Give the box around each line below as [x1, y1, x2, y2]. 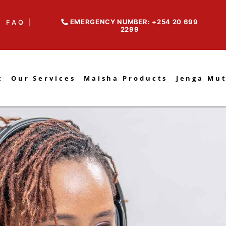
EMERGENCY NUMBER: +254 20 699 [68, 18, 198, 26]
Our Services [11, 73, 76, 83]
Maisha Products [83, 73, 168, 83]
